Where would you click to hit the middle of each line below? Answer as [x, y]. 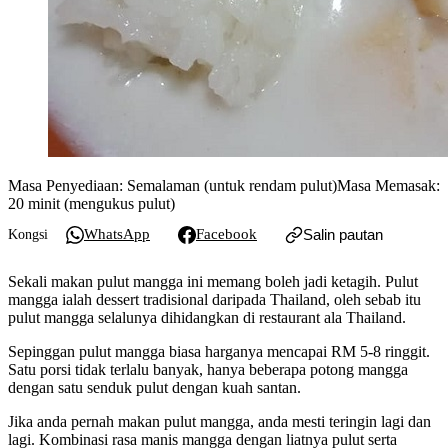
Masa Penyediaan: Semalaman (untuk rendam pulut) [172, 185]
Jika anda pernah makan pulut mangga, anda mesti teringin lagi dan [219, 421]
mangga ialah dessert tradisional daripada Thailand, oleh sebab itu [214, 299]
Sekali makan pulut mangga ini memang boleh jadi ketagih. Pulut [213, 281]
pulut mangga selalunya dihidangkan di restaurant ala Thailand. [207, 317]
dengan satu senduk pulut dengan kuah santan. [154, 387]
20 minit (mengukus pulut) [91, 203]
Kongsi [28, 234]
